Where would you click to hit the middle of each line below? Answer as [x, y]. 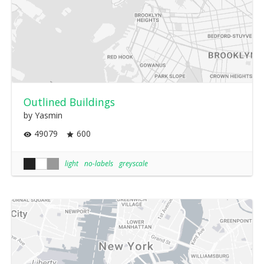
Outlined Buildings [69, 102]
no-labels [99, 163]
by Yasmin [43, 115]
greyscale [133, 163]
